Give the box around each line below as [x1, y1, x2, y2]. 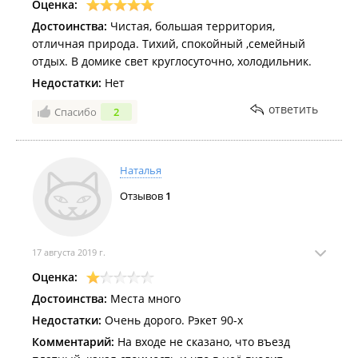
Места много [107, 291, 181, 307]
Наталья [120, 163, 161, 178]
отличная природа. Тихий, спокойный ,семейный [32, 36, 305, 52]
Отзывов [120, 189, 165, 204]
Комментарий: [32, 334, 114, 350]
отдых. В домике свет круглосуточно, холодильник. [32, 54, 312, 70]
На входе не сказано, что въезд [114, 334, 290, 350]
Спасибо [54, 105, 97, 120]
